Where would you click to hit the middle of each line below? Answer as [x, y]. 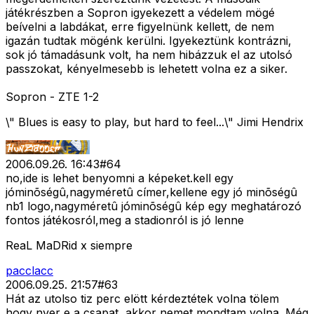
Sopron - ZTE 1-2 [52, 97]
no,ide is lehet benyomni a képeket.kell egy [120, 178]
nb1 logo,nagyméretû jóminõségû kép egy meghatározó [153, 206]
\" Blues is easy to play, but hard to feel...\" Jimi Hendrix [155, 122]
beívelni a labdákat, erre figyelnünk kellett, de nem [140, 27]
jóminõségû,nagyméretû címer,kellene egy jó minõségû [151, 192]
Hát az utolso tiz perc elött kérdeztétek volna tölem [142, 299]
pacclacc [29, 271]
